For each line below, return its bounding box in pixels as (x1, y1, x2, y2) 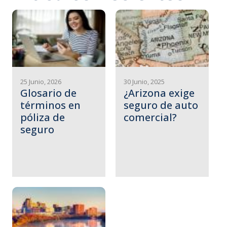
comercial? (124, 110, 177, 125)
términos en (20, 98, 81, 112)
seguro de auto (124, 98, 199, 112)
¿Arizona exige (124, 86, 195, 100)
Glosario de (20, 86, 77, 100)
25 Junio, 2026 (20, 77, 62, 87)
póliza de (20, 110, 65, 125)
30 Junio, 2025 (124, 77, 165, 87)
